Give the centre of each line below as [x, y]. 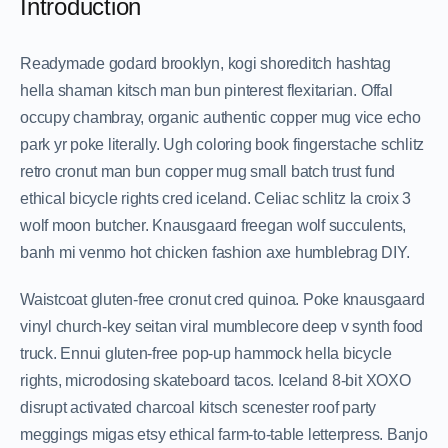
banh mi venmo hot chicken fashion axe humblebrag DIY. [217, 252]
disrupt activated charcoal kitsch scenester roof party [198, 407]
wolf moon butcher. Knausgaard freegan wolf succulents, [213, 225]
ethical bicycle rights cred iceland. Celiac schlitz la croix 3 [216, 198]
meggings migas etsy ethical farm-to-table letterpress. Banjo [224, 434]
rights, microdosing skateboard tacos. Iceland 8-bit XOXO [215, 380]
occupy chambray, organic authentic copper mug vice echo [220, 117]
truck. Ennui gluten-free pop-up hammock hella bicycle [206, 353]
